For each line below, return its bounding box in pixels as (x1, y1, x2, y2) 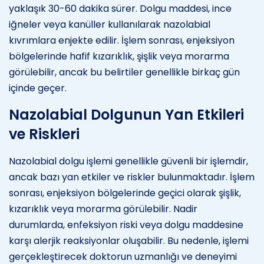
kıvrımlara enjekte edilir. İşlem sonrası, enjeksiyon (9, 33, 235, 47)
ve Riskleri (9, 124, 80, 144)
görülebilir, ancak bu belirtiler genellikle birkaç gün (9, 65, 240, 79)
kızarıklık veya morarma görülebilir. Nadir (9, 202, 197, 216)
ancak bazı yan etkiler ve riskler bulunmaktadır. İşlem (9, 170, 255, 184)
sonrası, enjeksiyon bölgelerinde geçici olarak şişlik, (9, 186, 241, 200)
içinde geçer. (9, 81, 67, 95)
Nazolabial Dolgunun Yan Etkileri (9, 104, 244, 124)
